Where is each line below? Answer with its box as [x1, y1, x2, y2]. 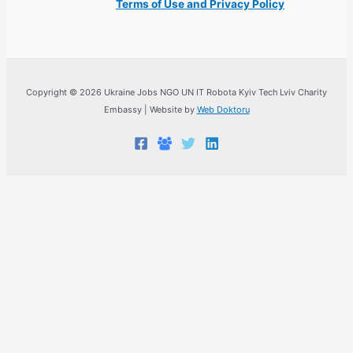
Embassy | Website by [103, 104, 197, 116]
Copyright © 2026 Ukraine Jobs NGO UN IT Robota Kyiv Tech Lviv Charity [26, 87, 327, 98]
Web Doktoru [196, 104, 250, 116]
